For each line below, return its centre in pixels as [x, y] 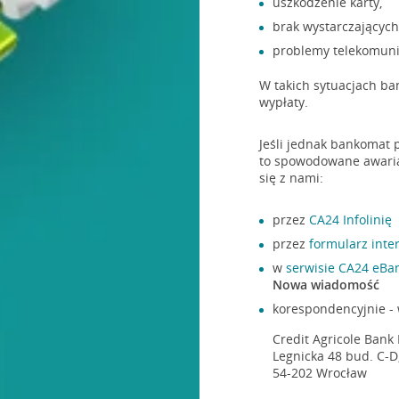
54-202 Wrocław [320, 373]
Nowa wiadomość [326, 285]
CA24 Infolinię [351, 220]
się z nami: [292, 178]
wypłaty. [284, 102]
